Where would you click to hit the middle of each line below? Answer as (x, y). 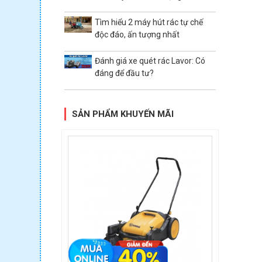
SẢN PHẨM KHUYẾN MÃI (123, 114)
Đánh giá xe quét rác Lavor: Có (150, 61)
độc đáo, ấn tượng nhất (137, 35)
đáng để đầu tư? (124, 73)
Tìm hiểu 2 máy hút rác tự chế (149, 23)
